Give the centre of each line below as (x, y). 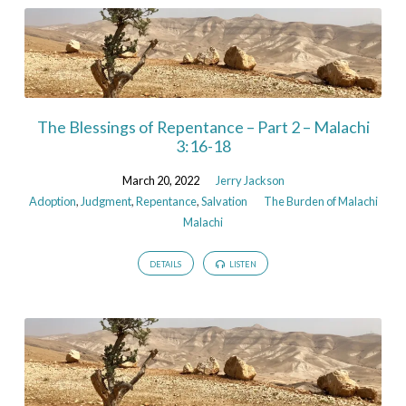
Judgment (106, 201)
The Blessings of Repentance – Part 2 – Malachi (203, 126)
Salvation (224, 201)
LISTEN (242, 264)
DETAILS (166, 264)
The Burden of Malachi (320, 201)
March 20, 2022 (160, 180)
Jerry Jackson (250, 180)
